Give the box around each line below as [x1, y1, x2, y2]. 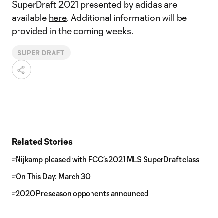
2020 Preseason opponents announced [16, 189, 149, 198]
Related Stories [12, 136, 73, 146]
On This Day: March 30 [16, 172, 91, 181]
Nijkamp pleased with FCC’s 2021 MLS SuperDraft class [16, 155, 199, 163]
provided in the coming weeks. [12, 25, 135, 36]
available [12, 12, 49, 23]
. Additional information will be [67, 12, 187, 23]
